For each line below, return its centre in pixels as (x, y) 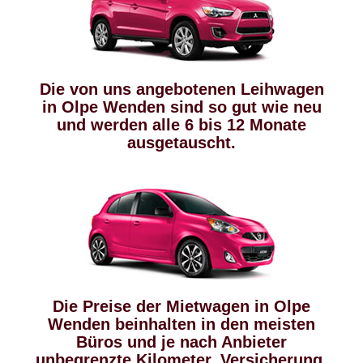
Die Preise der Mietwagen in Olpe (181, 306)
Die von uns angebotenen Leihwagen (181, 89)
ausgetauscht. (181, 143)
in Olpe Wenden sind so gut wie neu (181, 107)
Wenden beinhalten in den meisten (181, 324)
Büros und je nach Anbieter (181, 342)
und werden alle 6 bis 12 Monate (181, 125)
